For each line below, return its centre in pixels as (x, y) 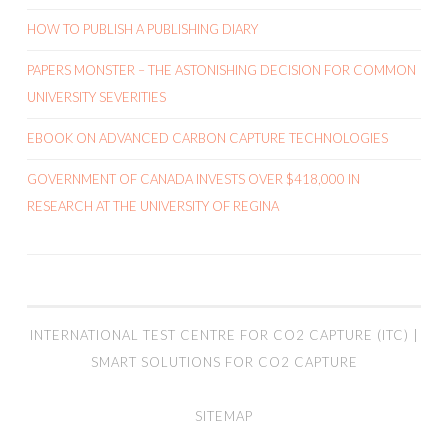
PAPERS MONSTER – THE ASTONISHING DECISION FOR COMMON (221, 70)
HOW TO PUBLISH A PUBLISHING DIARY (142, 29)
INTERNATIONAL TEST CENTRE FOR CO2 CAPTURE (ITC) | (224, 335)
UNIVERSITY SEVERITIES (96, 97)
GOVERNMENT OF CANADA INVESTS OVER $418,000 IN (193, 179)
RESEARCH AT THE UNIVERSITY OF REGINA (153, 206)
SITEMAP (224, 416)
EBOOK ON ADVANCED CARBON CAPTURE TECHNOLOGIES (207, 138)
